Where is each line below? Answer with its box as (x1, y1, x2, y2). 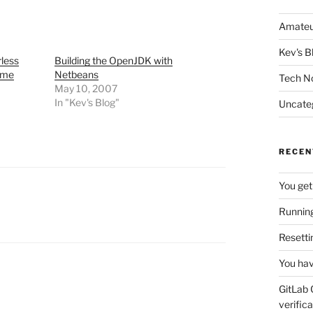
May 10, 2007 (54, 82, 117, 95)
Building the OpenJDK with (54, 54, 173, 67)
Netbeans (54, 68, 99, 81)
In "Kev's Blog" (54, 96, 119, 109)
